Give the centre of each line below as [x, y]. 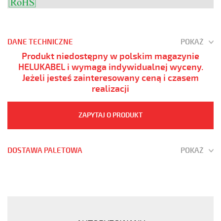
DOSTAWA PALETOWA [45, 150]
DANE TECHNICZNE [40, 42]
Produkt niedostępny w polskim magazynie [110, 56]
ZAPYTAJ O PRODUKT [110, 115]
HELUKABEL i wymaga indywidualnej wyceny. [110, 67]
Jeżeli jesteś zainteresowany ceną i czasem [110, 78]
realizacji [110, 89]
